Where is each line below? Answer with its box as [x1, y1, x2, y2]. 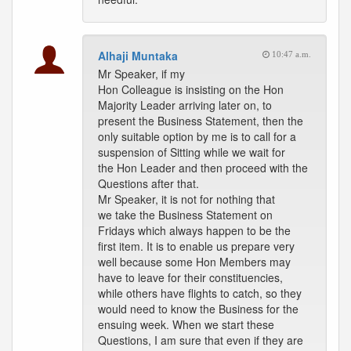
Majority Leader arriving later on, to [98, 97, 272, 113]
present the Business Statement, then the [98, 113, 303, 128]
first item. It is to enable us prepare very [98, 238, 295, 254]
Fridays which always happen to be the [98, 223, 291, 238]
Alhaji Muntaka [98, 48, 178, 63]
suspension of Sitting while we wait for [98, 144, 285, 160]
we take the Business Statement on [98, 207, 273, 223]
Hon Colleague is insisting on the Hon [98, 81, 284, 97]
